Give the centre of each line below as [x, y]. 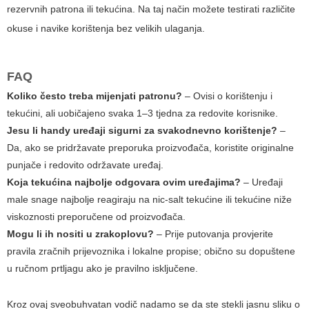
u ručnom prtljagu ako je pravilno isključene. [102, 269]
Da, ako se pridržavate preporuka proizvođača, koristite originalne [150, 148]
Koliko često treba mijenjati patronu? [94, 96]
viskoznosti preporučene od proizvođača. [96, 217]
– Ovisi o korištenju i [227, 96]
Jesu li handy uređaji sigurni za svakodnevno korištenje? [142, 131]
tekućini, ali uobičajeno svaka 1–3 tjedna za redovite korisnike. [142, 113]
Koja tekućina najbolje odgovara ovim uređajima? [124, 182]
